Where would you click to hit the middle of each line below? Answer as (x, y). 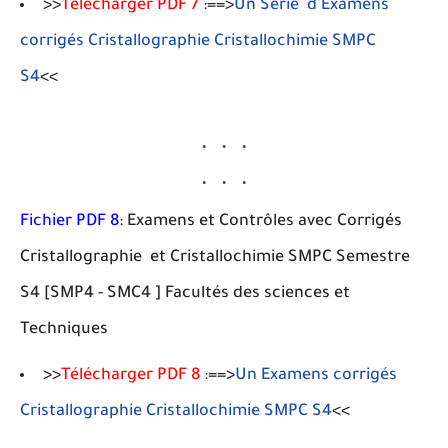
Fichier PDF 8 (69, 222)
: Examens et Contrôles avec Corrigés (260, 222)
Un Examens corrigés (316, 376)
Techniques (64, 330)
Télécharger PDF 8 (130, 376)
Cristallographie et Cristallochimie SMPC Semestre (215, 258)
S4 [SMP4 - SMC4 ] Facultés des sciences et (185, 294)
